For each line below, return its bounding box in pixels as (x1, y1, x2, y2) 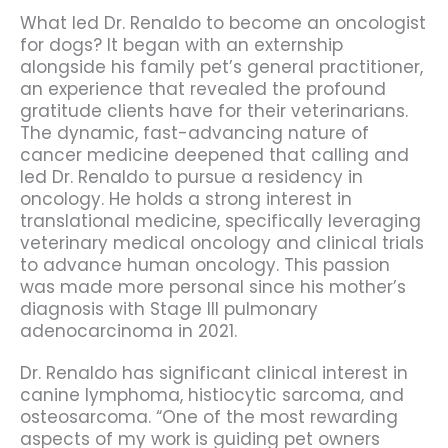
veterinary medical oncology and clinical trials (20, 231, 424, 256)
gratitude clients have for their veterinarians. (20, 99, 408, 124)
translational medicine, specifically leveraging (20, 209, 421, 234)
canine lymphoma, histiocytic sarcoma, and (20, 382, 404, 407)
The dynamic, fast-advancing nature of (20, 121, 369, 146)
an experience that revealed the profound (20, 77, 386, 102)
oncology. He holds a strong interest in (20, 187, 352, 212)
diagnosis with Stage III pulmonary (20, 297, 318, 322)
